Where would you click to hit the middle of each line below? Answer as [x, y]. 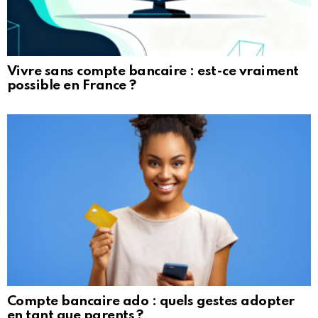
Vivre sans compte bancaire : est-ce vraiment [153, 72]
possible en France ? [72, 86]
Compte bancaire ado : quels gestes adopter [151, 301]
